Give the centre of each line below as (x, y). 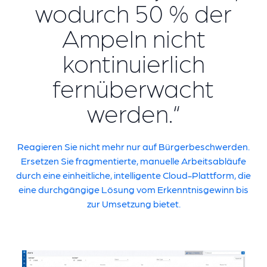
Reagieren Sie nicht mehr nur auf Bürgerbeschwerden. (133, 146)
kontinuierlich (133, 62)
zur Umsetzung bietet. (133, 204)
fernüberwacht (133, 87)
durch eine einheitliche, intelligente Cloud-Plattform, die (133, 175)
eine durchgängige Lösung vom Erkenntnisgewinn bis (133, 189)
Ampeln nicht (133, 37)
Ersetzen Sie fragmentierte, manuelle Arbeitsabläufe (133, 161)
